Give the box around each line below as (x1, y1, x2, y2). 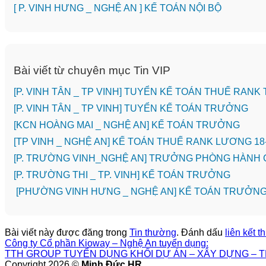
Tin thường (129, 227, 176, 237)
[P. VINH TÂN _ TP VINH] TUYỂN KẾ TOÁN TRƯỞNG (14, 103, 248, 113)
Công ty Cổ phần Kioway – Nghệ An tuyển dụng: (5, 237, 208, 248)
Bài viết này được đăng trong (5, 227, 129, 237)
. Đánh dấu (176, 227, 225, 237)
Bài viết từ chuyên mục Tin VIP (14, 64, 170, 77)
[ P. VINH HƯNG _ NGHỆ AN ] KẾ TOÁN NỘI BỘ (14, 3, 221, 14)
